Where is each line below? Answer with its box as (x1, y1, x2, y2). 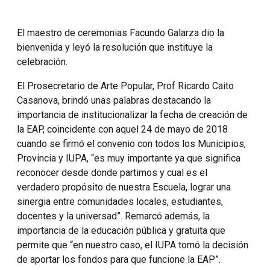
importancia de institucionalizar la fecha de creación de (17, 108, 248, 121)
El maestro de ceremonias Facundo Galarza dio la (17, 27, 224, 39)
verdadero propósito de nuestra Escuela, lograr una (17, 181, 231, 193)
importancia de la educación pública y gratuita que (17, 224, 225, 236)
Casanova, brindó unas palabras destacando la (17, 94, 211, 106)
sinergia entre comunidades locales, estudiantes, (17, 195, 223, 207)
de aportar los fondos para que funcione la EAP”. (17, 253, 221, 265)
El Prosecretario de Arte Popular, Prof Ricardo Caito (17, 80, 234, 92)
